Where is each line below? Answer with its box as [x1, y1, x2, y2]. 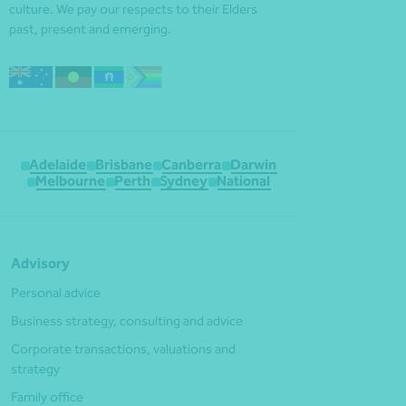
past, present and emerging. [9, 20, 171, 37]
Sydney [159, 171, 208, 189]
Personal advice [11, 285, 101, 302]
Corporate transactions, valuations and [11, 341, 236, 358]
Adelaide [29, 155, 87, 173]
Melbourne [35, 171, 106, 189]
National [217, 171, 271, 189]
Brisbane [95, 155, 153, 173]
